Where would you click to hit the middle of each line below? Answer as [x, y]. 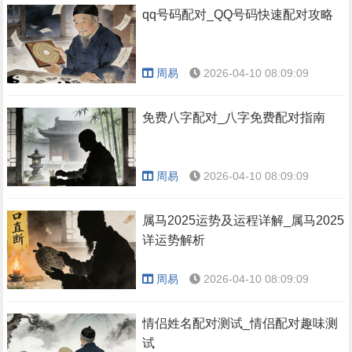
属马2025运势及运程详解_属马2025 [244, 220]
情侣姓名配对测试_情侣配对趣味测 [240, 323]
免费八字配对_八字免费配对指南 [234, 117]
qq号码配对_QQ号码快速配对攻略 [238, 15]
